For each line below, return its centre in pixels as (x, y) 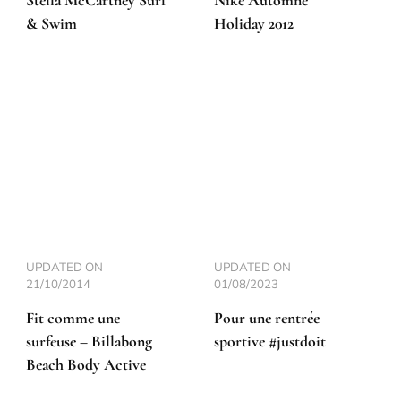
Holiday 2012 (254, 23)
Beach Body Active (86, 364)
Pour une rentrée (267, 318)
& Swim (51, 23)
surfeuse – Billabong (89, 341)
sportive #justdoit (270, 341)
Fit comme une (73, 318)
